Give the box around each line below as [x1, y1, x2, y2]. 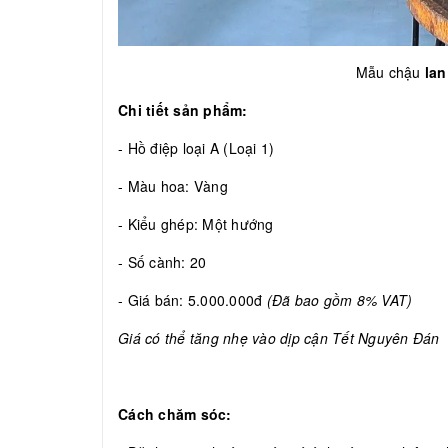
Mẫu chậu [355, 62, 425, 83]
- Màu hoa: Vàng [118, 176, 228, 197]
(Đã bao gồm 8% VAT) [266, 290, 413, 311]
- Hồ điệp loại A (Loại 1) [118, 138, 283, 159]
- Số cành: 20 [118, 252, 207, 273]
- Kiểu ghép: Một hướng [118, 214, 278, 235]
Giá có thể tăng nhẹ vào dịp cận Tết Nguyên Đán [118, 328, 440, 349]
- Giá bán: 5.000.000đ [118, 290, 267, 311]
